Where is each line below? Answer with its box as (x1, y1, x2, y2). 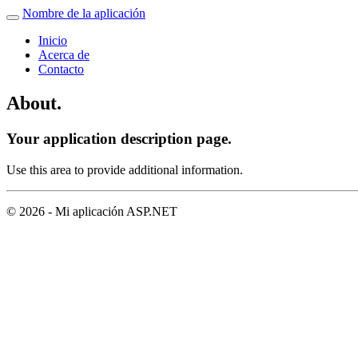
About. (6, 92, 62, 113)
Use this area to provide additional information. (6, 162, 243, 177)
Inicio (38, 34, 67, 47)
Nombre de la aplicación (22, 6, 145, 20)
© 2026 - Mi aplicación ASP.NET (6, 204, 177, 218)
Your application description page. (6, 129, 232, 147)
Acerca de (38, 48, 89, 62)
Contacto (38, 62, 84, 76)
